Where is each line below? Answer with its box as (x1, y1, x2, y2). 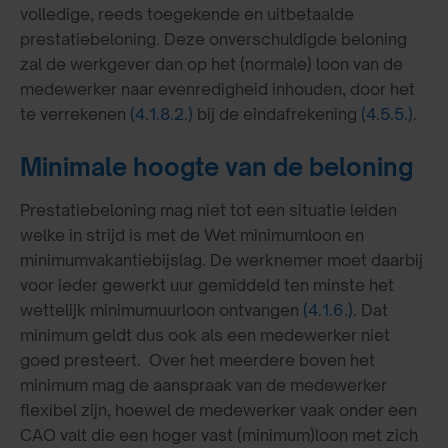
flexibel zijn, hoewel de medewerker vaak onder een (20, 399, 417, 420)
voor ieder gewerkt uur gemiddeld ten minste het (20, 274, 394, 295)
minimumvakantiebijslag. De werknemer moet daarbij (20, 249, 423, 270)
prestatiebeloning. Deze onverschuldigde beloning (20, 29, 407, 50)
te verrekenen (20, 104, 130, 125)
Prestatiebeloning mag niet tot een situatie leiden (20, 199, 397, 220)
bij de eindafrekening (193, 104, 361, 125)
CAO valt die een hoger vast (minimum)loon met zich (20, 424, 418, 445)
